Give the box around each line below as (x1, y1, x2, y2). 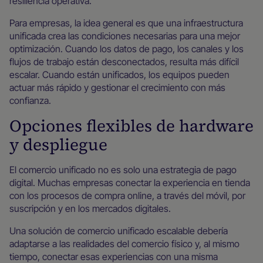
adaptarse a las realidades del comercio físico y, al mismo (9, 238, 240, 249)
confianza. (9, 95, 51, 106)
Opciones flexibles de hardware (9, 114, 254, 137)
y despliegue (9, 133, 107, 156)
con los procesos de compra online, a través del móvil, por (9, 190, 245, 201)
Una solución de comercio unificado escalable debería (9, 225, 228, 237)
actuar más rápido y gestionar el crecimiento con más (9, 82, 225, 93)
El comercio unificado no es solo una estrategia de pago (9, 164, 237, 176)
